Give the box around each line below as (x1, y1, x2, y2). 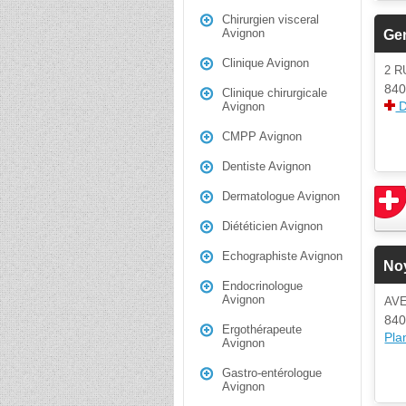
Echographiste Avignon (222, 249, 343, 263)
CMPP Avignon (222, 130, 302, 143)
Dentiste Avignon (222, 159, 311, 173)
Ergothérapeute (222, 323, 302, 336)
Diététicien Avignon (222, 219, 323, 233)
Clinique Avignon (222, 56, 309, 70)
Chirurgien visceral (222, 13, 319, 26)
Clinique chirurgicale (222, 86, 327, 100)
